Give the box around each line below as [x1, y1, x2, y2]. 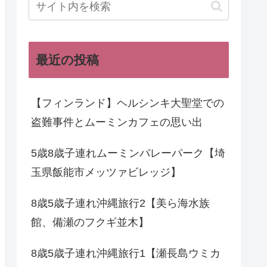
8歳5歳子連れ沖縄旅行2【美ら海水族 [31, 197, 210, 209]
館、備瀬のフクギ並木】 [31, 216, 149, 228]
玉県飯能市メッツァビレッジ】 [31, 166, 181, 178]
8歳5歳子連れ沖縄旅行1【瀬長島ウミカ [31, 247, 221, 259]
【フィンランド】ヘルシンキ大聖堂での [31, 97, 224, 109]
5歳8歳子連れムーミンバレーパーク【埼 [31, 147, 225, 159]
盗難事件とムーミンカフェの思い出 [31, 116, 203, 128]
